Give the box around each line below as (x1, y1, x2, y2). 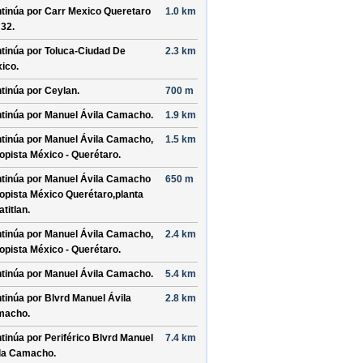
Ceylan (45, 85, 77, 96)
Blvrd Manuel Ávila (45, 293, 131, 304)
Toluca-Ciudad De (45, 45, 126, 57)
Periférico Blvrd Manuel (45, 332, 153, 344)
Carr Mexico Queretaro (45, 6, 151, 17)
